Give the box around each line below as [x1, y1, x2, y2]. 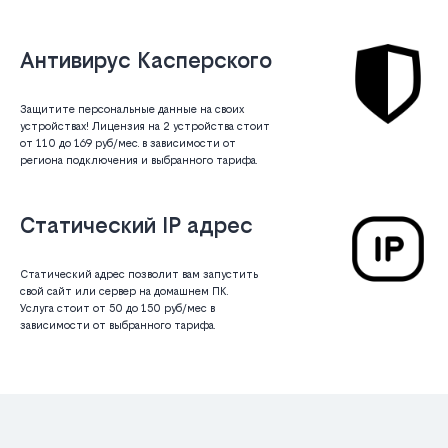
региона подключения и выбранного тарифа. [20, 154, 257, 168]
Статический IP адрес [20, 212, 253, 239]
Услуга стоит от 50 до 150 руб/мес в [20, 302, 215, 316]
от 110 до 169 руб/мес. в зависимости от [20, 137, 236, 151]
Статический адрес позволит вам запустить [20, 268, 258, 282]
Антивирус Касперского [20, 47, 272, 74]
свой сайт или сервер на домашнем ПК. [20, 285, 228, 299]
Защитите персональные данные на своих [20, 103, 244, 117]
